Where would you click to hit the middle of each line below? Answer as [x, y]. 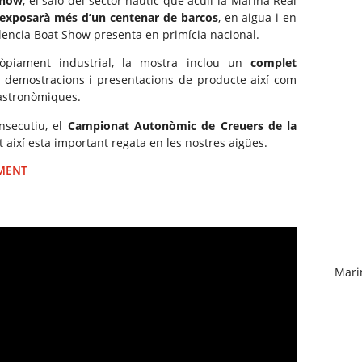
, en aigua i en [257, 17]
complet [274, 63]
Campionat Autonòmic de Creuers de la [182, 125]
